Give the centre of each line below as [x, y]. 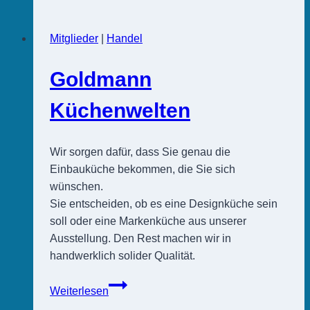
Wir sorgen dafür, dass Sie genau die [140, 152]
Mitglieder [74, 38]
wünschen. [76, 187]
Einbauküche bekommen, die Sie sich [143, 170]
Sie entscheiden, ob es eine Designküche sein [164, 204]
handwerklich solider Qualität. [122, 256]
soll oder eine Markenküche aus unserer [148, 221]
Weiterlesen [79, 291]
